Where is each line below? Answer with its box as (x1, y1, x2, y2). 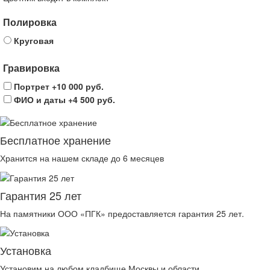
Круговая (14, 34, 54, 46)
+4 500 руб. (68, 93, 115, 105)
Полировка (3, 15, 57, 29)
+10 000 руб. (52, 80, 104, 92)
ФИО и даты (14, 93, 66, 105)
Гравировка (3, 61, 60, 75)
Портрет (14, 80, 49, 92)
